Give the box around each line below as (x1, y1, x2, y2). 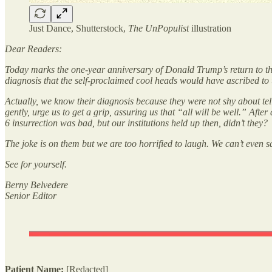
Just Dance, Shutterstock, (29, 22, 128, 33)
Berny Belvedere (5, 179, 68, 190)
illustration (189, 22, 231, 33)
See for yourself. (5, 158, 67, 169)
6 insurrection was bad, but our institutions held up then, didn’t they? (5, 117, 268, 128)
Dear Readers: (5, 43, 62, 54)
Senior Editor (5, 190, 56, 201)
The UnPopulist (128, 22, 189, 33)
